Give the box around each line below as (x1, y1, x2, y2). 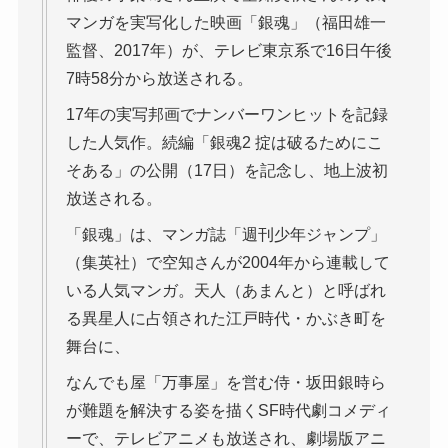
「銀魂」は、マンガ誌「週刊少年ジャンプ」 (65, 226, 386, 244)
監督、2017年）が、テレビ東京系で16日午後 (65, 42, 392, 60)
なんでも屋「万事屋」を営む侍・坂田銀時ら (65, 374, 386, 392)
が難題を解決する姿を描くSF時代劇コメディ (65, 402, 391, 420)
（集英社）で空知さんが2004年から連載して (65, 254, 390, 272)
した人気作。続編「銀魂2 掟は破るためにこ (65, 134, 383, 152)
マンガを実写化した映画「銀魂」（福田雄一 (65, 14, 386, 32)
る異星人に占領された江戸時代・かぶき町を (65, 310, 386, 328)
